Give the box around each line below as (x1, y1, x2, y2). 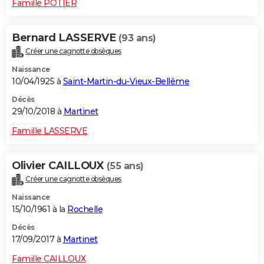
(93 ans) (118, 32, 156, 44)
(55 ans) (106, 160, 144, 172)
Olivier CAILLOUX (12, 159, 107, 173)
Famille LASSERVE (12, 126, 87, 137)
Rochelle (67, 203, 103, 214)
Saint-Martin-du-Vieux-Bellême (62, 76, 189, 87)
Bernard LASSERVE (12, 31, 118, 45)
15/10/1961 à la (12, 203, 67, 214)
